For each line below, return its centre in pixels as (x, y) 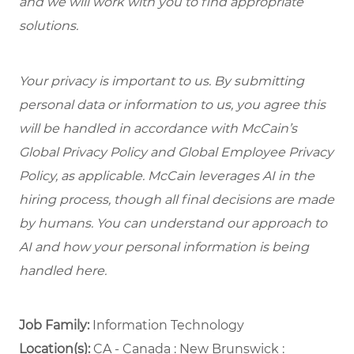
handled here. (63, 271)
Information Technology (178, 326)
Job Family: (56, 326)
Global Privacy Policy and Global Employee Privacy (176, 153)
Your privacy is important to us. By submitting (162, 81)
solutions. (50, 26)
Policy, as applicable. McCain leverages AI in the (167, 176)
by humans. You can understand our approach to (173, 224)
